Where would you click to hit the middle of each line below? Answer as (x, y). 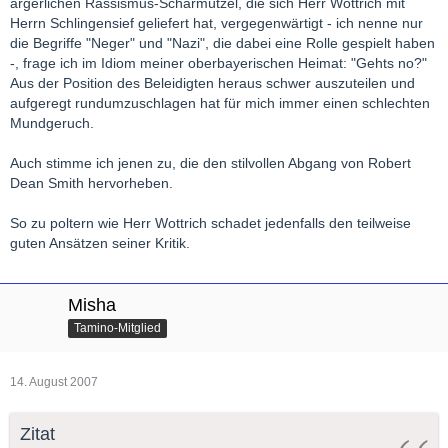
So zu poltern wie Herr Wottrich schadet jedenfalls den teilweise (210, 222)
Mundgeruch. (52, 122)
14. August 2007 (54, 381)
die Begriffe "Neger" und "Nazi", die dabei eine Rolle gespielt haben (222, 42)
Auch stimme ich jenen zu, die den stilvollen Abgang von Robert (210, 162)
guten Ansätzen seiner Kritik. (100, 242)
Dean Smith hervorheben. (91, 182)
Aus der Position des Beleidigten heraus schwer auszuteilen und (212, 82)
